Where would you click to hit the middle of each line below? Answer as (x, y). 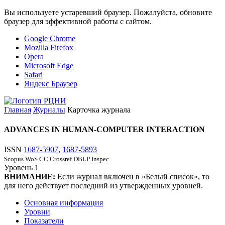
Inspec (100, 159)
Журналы (49, 110)
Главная (18, 110)
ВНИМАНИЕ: (30, 176)
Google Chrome (50, 38)
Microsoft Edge (49, 66)
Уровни (37, 211)
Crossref (61, 159)
